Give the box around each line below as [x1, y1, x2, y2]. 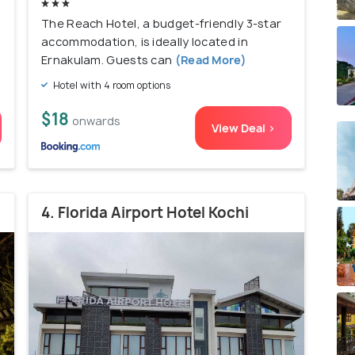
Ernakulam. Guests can [41, 52, 173, 67]
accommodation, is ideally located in [41, 33, 248, 49]
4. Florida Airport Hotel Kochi [41, 202, 249, 223]
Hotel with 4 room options [51, 78, 171, 92]
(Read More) [172, 52, 246, 67]
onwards [72, 113, 120, 128]
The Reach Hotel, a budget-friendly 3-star [41, 15, 282, 31]
